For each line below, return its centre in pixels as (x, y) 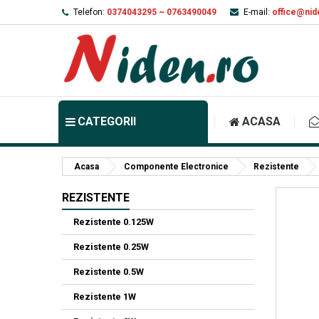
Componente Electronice (176, 167)
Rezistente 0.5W (109, 272)
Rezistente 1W (105, 297)
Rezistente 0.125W (114, 222)
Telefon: (89, 12)
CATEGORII (107, 121)
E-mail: (257, 12)
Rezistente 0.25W (111, 247)
